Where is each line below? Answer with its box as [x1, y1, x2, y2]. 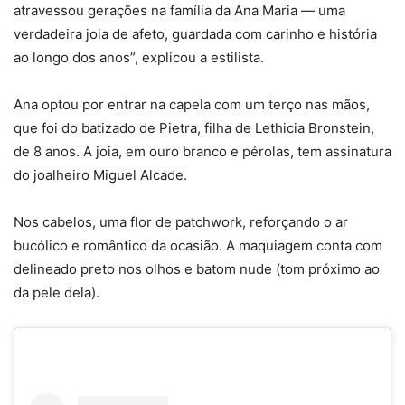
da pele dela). [14, 284, 99, 302]
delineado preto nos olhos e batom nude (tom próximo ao [14, 260, 380, 278]
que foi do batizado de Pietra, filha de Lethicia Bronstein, [14, 119, 374, 137]
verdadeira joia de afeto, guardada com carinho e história [14, 25, 377, 43]
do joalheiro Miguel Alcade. [14, 166, 187, 184]
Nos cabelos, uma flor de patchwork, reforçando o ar [14, 213, 348, 231]
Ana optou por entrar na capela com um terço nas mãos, [14, 96, 370, 114]
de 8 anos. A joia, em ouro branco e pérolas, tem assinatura [14, 143, 391, 161]
